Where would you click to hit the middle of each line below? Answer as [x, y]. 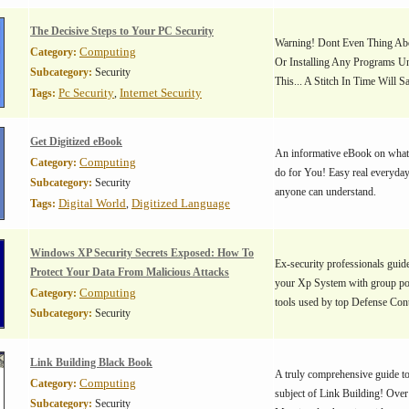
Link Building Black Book [91, 362]
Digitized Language [181, 203]
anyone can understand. [325, 192]
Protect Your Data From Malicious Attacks [130, 272]
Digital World [92, 203]
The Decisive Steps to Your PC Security [122, 31]
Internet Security [161, 93]
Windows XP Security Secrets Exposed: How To [142, 253]
